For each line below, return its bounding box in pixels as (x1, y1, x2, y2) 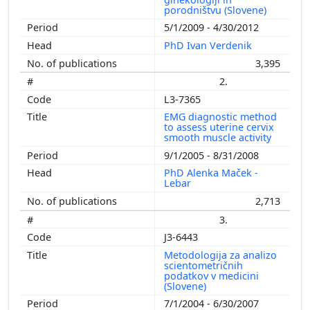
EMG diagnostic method (164, 110, 277, 124)
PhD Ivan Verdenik (164, 38, 255, 52)
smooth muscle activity (164, 131, 274, 145)
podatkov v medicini (164, 268, 259, 282)
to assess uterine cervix (164, 120, 274, 134)
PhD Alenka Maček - (164, 166, 258, 180)
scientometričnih (164, 258, 243, 272)
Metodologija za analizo (164, 248, 277, 262)
